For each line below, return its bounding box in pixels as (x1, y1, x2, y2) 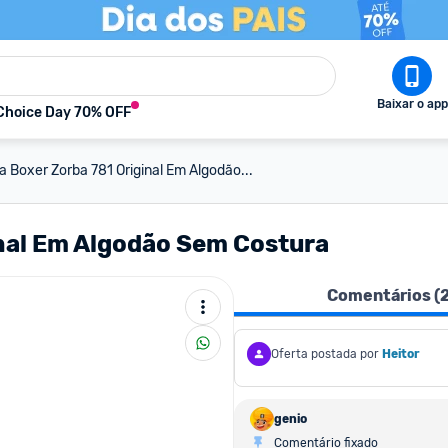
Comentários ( (326, 286, 440, 305)
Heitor (382, 347, 420, 361)
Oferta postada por (271, 347, 379, 361)
